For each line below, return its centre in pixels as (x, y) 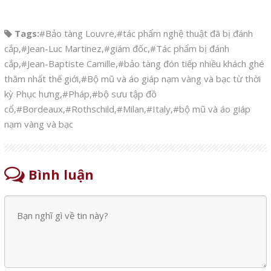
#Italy (158, 109)
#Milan (130, 109)
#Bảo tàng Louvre (77, 33)
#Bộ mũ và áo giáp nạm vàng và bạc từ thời (171, 79)
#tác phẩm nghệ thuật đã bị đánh (184, 33)
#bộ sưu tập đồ (124, 94)
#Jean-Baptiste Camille (68, 64)
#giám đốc (126, 48)
